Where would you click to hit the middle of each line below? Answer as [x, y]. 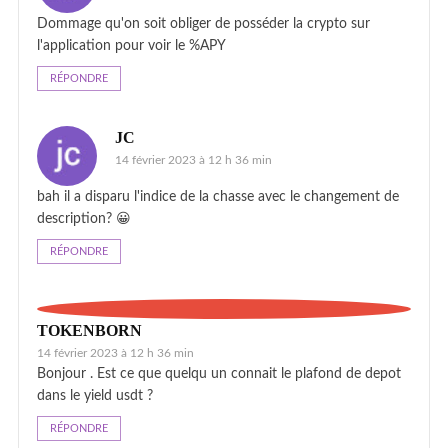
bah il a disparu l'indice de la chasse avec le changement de [218, 196]
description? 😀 [84, 218]
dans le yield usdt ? [95, 395]
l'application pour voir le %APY [131, 45]
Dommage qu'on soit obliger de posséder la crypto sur [203, 23]
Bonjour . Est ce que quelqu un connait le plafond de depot [219, 373]
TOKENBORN [89, 330]
